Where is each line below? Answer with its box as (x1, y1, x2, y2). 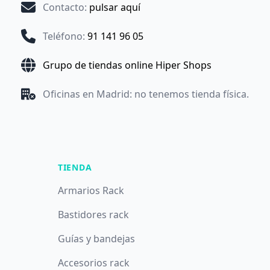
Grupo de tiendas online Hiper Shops (43, 58, 212, 72)
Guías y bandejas (58, 232, 135, 245)
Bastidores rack (58, 208, 129, 221)
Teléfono (43, 30, 83, 43)
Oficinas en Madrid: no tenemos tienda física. (43, 87, 249, 101)
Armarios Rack (58, 184, 124, 197)
